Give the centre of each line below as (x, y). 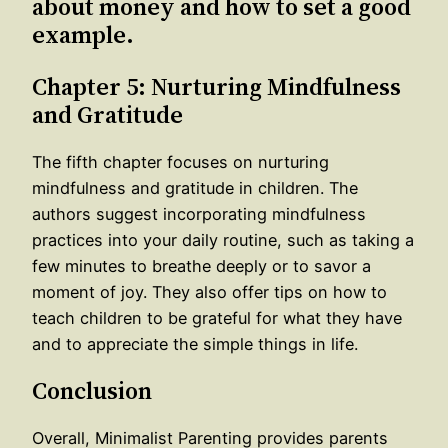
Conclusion (92, 390)
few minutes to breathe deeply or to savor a (201, 265)
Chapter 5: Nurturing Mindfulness (216, 86)
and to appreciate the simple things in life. (195, 343)
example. (83, 34)
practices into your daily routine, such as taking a (223, 239)
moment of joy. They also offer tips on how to (209, 291)
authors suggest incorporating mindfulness (199, 213)
